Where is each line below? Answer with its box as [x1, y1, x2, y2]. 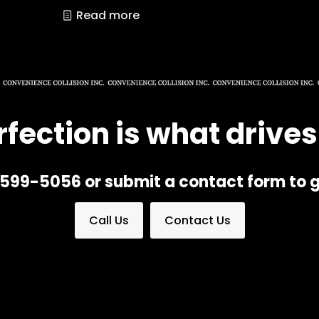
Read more [75, 6, 140, 23]
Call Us [88, 211, 129, 229]
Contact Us [164, 211, 231, 229]
